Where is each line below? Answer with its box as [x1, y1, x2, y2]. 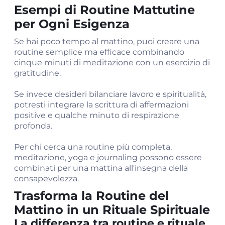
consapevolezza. [14, 174, 79, 183]
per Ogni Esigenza [14, 17, 130, 31]
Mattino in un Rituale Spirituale [14, 202, 210, 217]
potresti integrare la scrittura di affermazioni [14, 100, 189, 109]
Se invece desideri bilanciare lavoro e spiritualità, [14, 89, 206, 99]
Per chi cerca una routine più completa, [14, 142, 172, 152]
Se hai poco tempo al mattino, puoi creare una [14, 37, 199, 46]
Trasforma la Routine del [14, 188, 169, 203]
